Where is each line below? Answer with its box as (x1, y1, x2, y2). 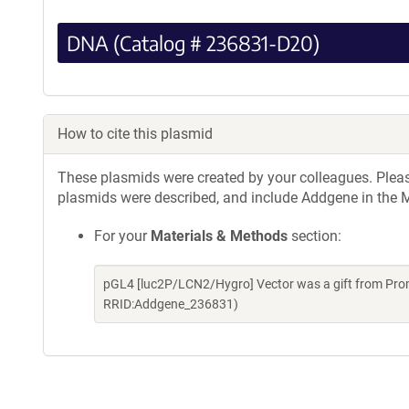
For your (94, 226, 151, 245)
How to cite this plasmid (58, 124, 213, 142)
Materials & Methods (151, 226, 288, 245)
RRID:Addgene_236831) (103, 296, 238, 311)
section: (288, 226, 341, 245)
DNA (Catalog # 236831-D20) (67, 29, 320, 56)
